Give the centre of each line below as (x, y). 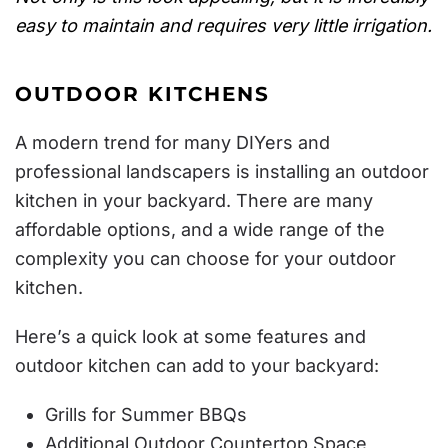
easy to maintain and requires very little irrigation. (223, 25)
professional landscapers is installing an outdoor (222, 171)
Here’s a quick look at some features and (190, 336)
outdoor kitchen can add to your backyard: (197, 365)
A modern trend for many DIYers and (172, 142)
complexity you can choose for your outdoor (205, 258)
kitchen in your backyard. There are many (194, 200)
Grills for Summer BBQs (146, 414)
